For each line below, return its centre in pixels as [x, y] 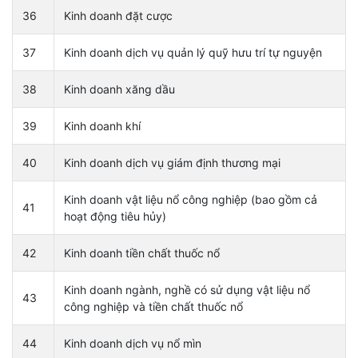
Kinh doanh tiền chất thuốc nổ [142, 253]
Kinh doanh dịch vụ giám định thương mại [172, 162]
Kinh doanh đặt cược [118, 15]
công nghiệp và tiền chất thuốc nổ [153, 306]
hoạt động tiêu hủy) [115, 216]
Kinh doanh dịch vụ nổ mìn [133, 343]
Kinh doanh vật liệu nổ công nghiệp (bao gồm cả [191, 199]
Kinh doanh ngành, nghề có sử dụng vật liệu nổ [187, 289]
